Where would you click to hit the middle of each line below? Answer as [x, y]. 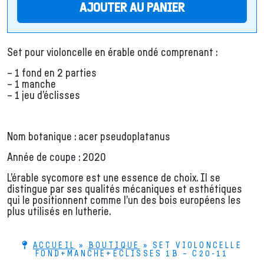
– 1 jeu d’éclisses [44, 96]
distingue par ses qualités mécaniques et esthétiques [125, 189]
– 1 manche [32, 85]
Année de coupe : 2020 [57, 158]
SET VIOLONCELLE [197, 245]
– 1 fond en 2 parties [52, 73]
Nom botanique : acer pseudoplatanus [89, 137]
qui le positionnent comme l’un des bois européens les [124, 201]
